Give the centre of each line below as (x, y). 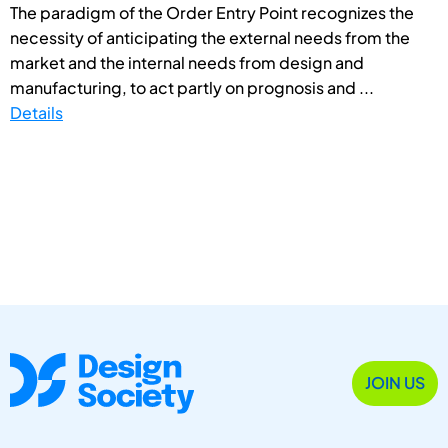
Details (36, 112)
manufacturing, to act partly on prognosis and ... (192, 87)
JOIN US (395, 383)
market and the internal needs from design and (187, 62)
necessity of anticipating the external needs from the (210, 37)
